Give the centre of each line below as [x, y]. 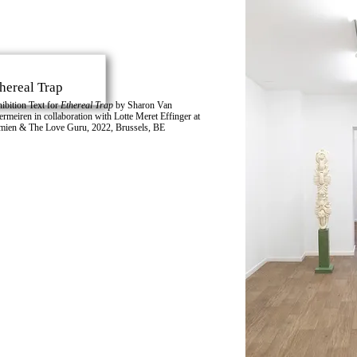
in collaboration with [74, 116]
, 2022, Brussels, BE [126, 127]
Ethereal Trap [87, 105]
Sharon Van [150, 105]
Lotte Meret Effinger [153, 116]
